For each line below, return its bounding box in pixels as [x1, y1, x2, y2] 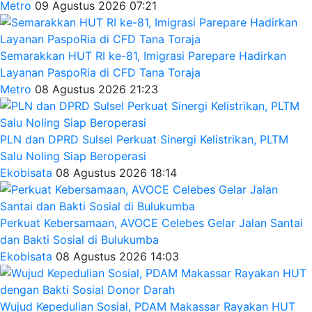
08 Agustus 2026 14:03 [56, 249, 179, 263]
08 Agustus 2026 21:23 [35, 81, 158, 96]
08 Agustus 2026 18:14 [56, 165, 177, 180]
